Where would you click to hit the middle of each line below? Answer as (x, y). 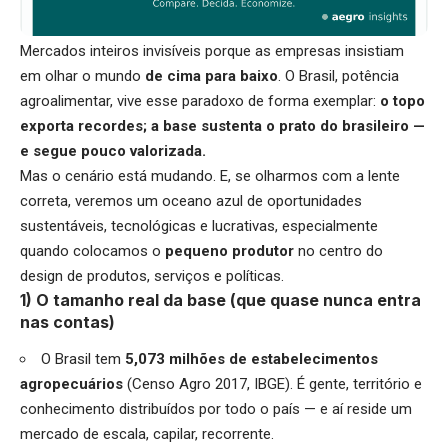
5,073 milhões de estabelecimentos (251, 358)
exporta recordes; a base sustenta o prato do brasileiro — (222, 125)
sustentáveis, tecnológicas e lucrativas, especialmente (199, 225)
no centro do (340, 250)
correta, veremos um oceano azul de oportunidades (191, 200)
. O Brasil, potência (338, 75)
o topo (402, 100)
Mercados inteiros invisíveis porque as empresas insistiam (212, 50)
